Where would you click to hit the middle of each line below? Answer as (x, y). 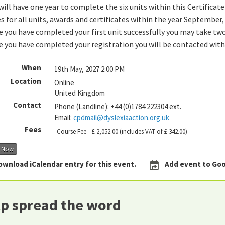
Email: (64, 117)
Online (64, 83)
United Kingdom (79, 93)
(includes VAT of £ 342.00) (152, 131)
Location (26, 81)
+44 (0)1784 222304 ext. (146, 107)
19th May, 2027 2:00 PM (89, 69)
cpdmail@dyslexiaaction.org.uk (121, 117)
